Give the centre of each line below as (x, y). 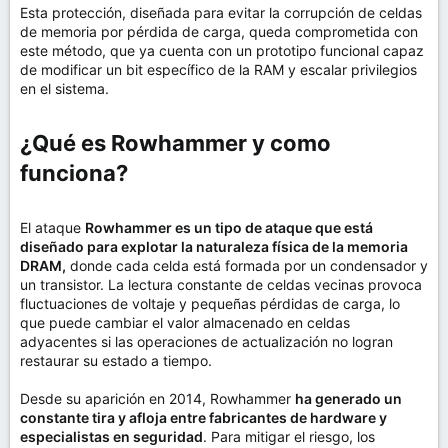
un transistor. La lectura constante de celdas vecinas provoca (221, 284)
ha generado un (348, 398)
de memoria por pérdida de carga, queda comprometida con (219, 31)
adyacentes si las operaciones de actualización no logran (206, 341)
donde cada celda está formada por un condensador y (247, 265)
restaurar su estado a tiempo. (116, 360)
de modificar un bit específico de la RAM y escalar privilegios (218, 69)
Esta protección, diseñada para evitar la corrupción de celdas (221, 12)
